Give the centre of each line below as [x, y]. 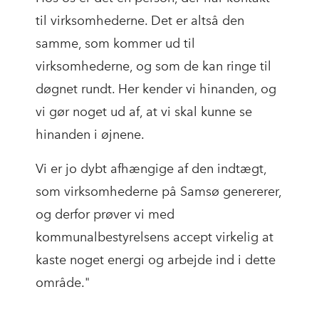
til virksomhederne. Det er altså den [140, 21]
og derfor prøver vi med [105, 215]
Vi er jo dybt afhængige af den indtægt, [151, 169]
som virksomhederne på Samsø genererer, [158, 192]
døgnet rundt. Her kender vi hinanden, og [156, 89]
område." [63, 283]
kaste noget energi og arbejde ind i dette [156, 260]
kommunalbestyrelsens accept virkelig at [155, 237]
